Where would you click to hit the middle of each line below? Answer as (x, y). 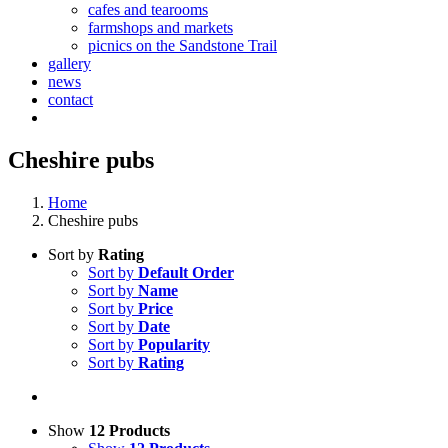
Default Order (186, 272)
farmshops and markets (160, 27)
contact (70, 99)
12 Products (129, 430)
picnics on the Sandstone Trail (182, 45)
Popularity (174, 344)
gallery (69, 63)
